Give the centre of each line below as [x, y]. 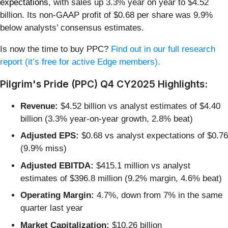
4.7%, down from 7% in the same [158, 195]
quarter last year [52, 208]
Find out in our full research [163, 49]
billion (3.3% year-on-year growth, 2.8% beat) [107, 119]
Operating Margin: [57, 195]
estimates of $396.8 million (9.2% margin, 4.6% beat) [121, 178]
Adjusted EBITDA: [57, 165]
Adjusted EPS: [50, 136]
